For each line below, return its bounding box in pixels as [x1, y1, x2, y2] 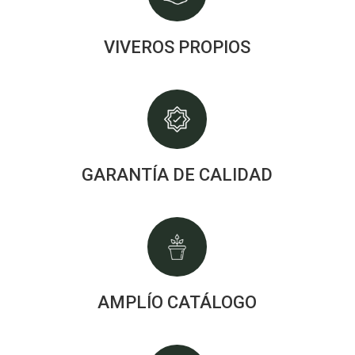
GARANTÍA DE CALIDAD [82, 165, 273, 185]
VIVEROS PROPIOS [104, 37, 251, 57]
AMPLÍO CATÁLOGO [97, 292, 258, 312]
